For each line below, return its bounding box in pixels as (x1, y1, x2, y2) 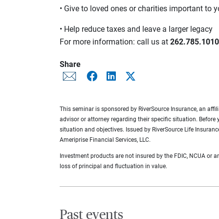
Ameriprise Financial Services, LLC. (60, 136, 151, 143)
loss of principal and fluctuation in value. (60, 162, 167, 170)
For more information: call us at (60, 37, 170, 46)
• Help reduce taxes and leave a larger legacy (60, 24, 213, 34)
